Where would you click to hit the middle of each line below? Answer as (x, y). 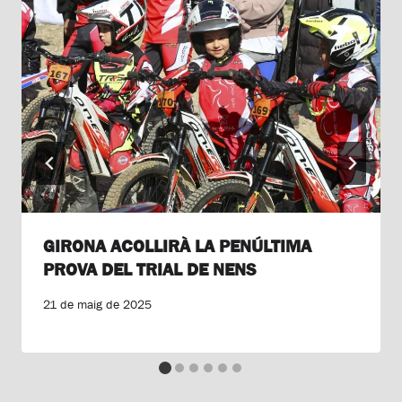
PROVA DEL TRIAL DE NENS (150, 270)
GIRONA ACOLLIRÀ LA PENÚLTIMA (177, 246)
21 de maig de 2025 (97, 304)
